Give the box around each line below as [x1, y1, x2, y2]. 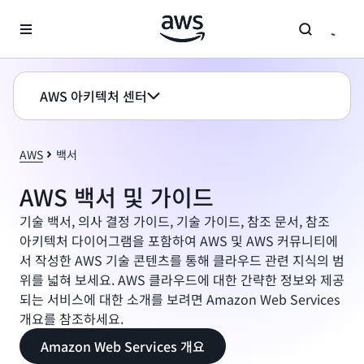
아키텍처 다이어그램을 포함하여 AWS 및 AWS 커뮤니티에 [19, 231, 338, 250]
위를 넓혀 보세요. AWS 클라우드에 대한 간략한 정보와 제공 [19, 270, 344, 289]
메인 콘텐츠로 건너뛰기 [7, 10, 128, 23]
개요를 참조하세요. [19, 309, 123, 328]
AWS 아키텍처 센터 [40, 86, 147, 106]
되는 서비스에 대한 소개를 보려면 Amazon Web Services [19, 289, 340, 309]
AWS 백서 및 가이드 [19, 180, 214, 213]
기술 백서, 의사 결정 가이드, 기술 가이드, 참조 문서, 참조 [19, 211, 330, 231]
